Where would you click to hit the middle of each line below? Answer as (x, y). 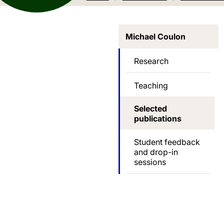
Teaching (151, 85)
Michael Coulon (155, 37)
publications (158, 119)
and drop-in (156, 152)
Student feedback (167, 142)
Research (151, 61)
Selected (150, 109)
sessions (150, 162)
